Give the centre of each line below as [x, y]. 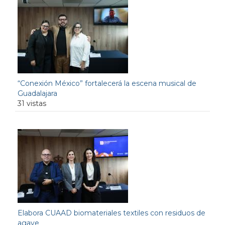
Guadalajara [37, 93]
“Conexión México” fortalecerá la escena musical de [107, 83]
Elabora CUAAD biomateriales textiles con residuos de [111, 213]
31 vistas [32, 103]
